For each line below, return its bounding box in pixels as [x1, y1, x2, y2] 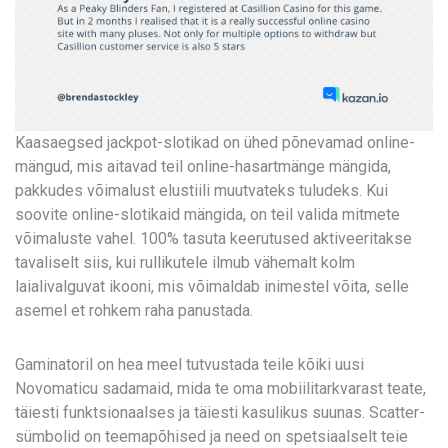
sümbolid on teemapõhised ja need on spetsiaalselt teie [15, 427, 408, 446]
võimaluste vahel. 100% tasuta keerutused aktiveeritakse [15, 229, 412, 248]
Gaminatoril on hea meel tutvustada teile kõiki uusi [15, 355, 364, 374]
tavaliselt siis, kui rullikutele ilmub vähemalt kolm [15, 253, 355, 272]
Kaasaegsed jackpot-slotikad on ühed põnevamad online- [15, 133, 415, 152]
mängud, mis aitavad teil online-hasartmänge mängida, [15, 157, 391, 176]
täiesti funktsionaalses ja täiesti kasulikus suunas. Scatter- [15, 403, 425, 422]
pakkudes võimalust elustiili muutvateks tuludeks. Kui [15, 181, 388, 200]
